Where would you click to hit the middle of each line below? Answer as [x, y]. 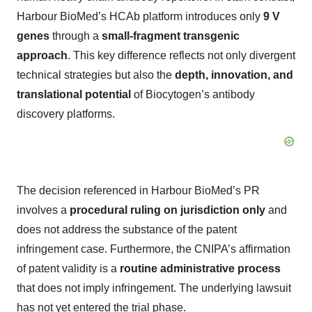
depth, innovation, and [234, 75]
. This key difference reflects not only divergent [181, 55]
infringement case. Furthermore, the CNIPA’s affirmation [154, 249]
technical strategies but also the [96, 75]
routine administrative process [200, 268]
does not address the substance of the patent [127, 229]
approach [42, 55]
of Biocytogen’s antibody [193, 94]
